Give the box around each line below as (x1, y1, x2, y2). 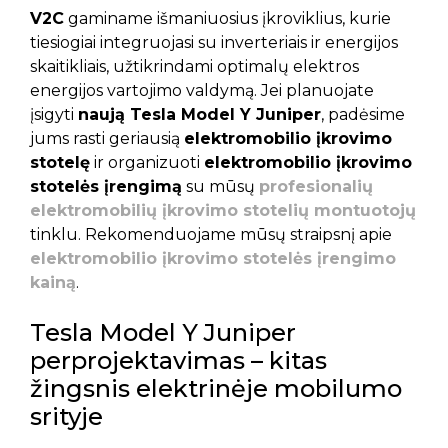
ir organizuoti (90, 153, 204, 172)
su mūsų (182, 177, 259, 196)
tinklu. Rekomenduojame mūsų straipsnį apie (30, 225, 392, 244)
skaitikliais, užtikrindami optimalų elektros (30, 57, 359, 76)
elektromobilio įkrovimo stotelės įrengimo (30, 249, 396, 268)
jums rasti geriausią (30, 129, 184, 148)
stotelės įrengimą (30, 177, 182, 196)
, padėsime (321, 105, 405, 124)
